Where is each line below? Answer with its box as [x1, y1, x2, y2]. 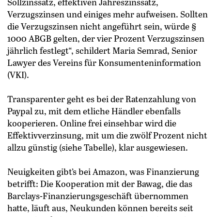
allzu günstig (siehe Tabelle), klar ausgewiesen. [7, 141, 188, 153]
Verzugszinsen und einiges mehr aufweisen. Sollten [7, 8, 208, 20]
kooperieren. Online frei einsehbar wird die [7, 117, 176, 129]
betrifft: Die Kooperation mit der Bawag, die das [7, 177, 192, 189]
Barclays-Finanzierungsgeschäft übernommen [7, 189, 188, 201]
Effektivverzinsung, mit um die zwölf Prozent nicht [7, 129, 207, 141]
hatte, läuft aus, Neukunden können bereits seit [7, 201, 193, 214]
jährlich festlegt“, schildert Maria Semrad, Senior [7, 44, 197, 56]
